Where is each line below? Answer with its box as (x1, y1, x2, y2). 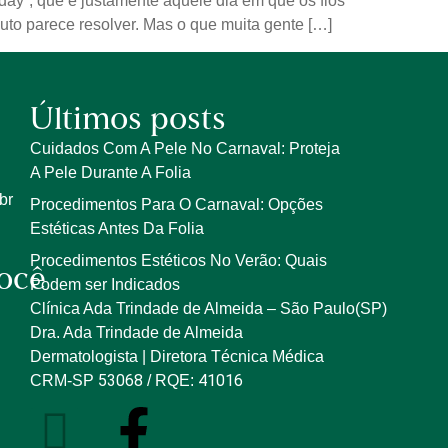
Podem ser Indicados (29, 275, 180, 293)
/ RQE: (142, 371, 198, 389)
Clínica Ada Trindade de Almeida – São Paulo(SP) (29, 299, 387, 317)
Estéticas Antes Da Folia (29, 219, 204, 237)
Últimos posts (29, 104, 226, 137)
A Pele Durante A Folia (29, 163, 191, 181)
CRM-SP (29, 371, 98, 389)
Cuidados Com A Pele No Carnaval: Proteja (29, 139, 340, 157)
